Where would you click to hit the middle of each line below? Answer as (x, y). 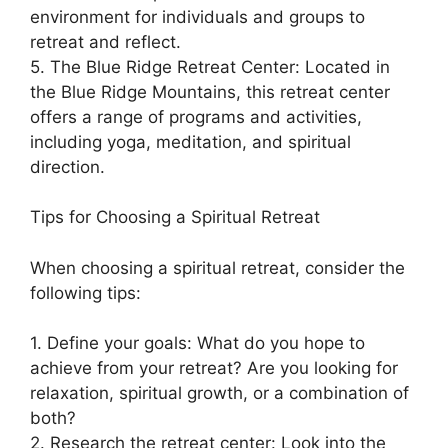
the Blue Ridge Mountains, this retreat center (210, 91)
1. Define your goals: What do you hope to (197, 343)
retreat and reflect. (105, 41)
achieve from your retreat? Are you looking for (214, 368)
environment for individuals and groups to (197, 16)
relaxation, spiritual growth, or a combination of (219, 393)
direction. (67, 166)
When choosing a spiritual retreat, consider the (217, 267)
